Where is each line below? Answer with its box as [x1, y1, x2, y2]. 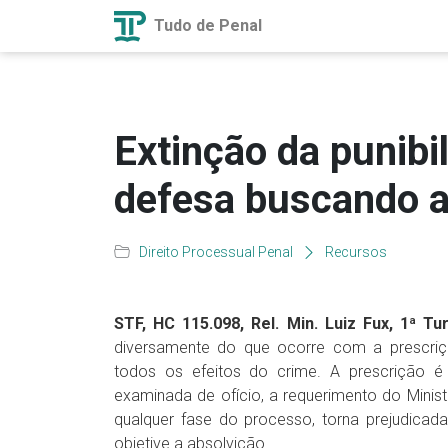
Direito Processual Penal [139, 244, 293, 260]
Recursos [325, 244, 387, 260]
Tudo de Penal [150, 15, 262, 35]
